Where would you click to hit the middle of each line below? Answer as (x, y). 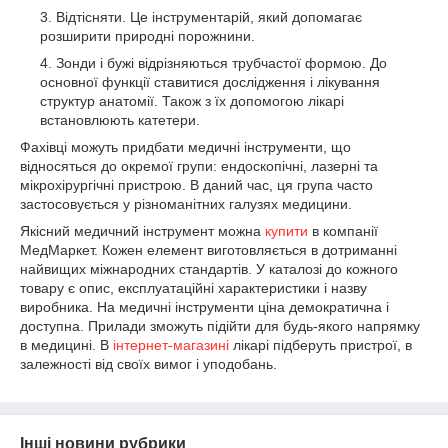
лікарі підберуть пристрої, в (320, 344)
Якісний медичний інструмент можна (142, 230)
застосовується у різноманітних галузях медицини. (186, 203)
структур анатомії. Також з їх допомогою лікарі (192, 100)
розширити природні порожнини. (147, 35)
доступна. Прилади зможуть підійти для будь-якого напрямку (220, 325)
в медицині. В (66, 344)
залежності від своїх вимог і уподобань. (148, 363)
